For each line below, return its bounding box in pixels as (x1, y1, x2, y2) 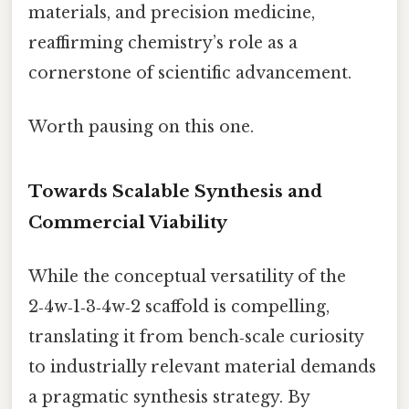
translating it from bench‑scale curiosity (28, 326, 363, 347)
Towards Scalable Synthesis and (28, 180, 322, 202)
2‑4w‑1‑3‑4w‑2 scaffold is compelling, (28, 296, 330, 317)
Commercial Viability (28, 211, 227, 233)
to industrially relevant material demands (28, 356, 376, 377)
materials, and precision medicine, (28, 2, 315, 23)
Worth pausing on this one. (28, 116, 254, 137)
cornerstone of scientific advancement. (28, 62, 351, 83)
